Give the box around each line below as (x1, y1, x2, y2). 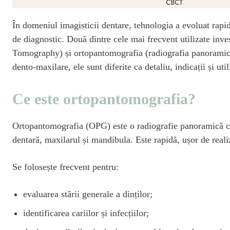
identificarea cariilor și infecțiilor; (23, 207, 149, 218)
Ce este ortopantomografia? (12, 90, 196, 107)
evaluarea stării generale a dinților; (23, 188, 152, 199)
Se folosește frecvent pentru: (12, 161, 119, 172)
